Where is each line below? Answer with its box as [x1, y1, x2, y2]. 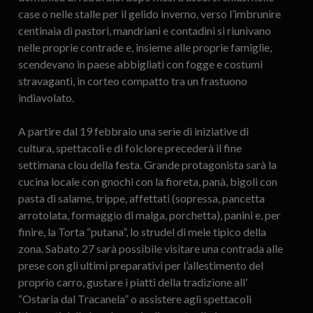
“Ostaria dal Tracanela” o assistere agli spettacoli [17, 292, 252, 306]
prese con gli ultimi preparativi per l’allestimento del [17, 259, 263, 272]
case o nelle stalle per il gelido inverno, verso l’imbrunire [17, 7, 281, 21]
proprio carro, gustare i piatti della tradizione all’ [17, 275, 247, 289]
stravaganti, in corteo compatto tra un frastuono [17, 74, 247, 88]
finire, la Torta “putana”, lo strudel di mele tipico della [17, 225, 266, 239]
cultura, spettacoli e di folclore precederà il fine [17, 141, 242, 155]
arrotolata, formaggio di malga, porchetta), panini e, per [17, 208, 281, 222]
